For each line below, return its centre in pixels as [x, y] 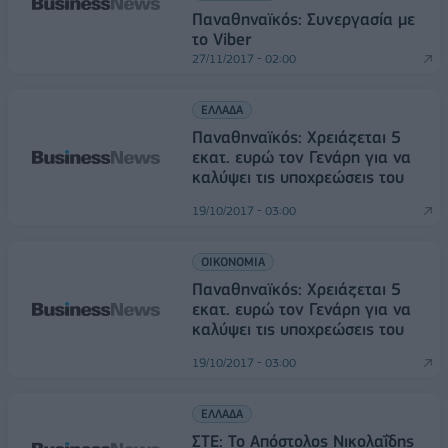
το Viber [221, 39]
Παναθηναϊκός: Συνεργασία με [303, 19]
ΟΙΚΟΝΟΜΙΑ [233, 261]
